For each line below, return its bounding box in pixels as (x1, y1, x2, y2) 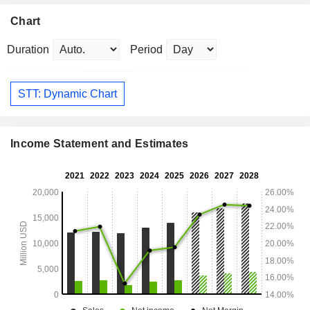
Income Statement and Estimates (10, 138, 189, 150)
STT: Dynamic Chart (18, 87, 117, 100)
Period (130, 44, 163, 56)
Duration (7, 44, 49, 56)
